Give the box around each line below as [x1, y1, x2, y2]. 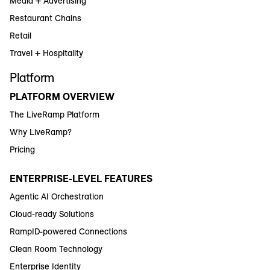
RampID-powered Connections [10, 225, 127, 237]
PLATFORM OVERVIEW [10, 90, 115, 102]
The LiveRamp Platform [10, 108, 99, 120]
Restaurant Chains [10, 12, 81, 24]
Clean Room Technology [10, 243, 102, 254]
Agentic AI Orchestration [10, 190, 104, 202]
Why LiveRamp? [10, 126, 72, 137]
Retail [10, 30, 31, 41]
